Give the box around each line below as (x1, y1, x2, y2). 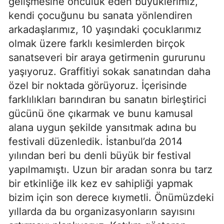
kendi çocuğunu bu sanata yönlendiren (8, 9, 192, 22)
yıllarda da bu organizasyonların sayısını (8, 205, 195, 218)
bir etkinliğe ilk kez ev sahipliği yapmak (8, 177, 193, 190)
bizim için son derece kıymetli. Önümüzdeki (8, 191, 214, 204)
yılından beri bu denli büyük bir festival (8, 149, 191, 162)
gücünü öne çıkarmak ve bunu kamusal (8, 107, 193, 120)
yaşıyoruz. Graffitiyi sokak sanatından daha (8, 65, 210, 78)
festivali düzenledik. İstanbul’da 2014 (8, 135, 182, 148)
